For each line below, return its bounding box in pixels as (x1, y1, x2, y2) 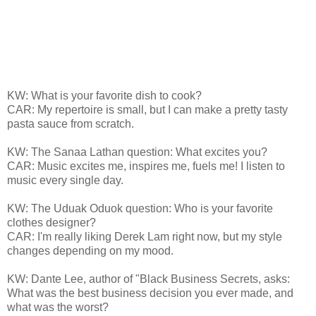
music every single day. (7, 174, 123, 186)
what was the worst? (7, 300, 109, 313)
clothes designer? (7, 216, 96, 229)
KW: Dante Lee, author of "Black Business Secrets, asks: (7, 272, 290, 285)
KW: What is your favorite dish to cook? (7, 89, 202, 102)
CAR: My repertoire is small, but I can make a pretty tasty (7, 103, 288, 116)
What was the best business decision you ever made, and (7, 286, 293, 299)
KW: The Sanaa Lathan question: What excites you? (7, 145, 267, 158)
